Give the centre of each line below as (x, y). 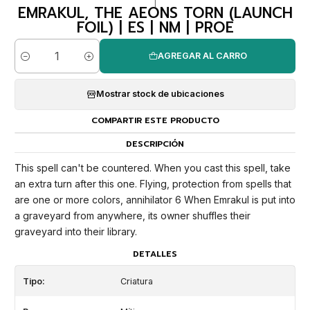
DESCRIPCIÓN (155, 144)
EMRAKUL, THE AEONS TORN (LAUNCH (155, 13)
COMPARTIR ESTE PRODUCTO (155, 121)
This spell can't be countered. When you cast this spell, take (153, 168)
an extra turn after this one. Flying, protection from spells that (153, 184)
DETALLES (155, 254)
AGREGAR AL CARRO (202, 56)
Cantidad (33, 63)
